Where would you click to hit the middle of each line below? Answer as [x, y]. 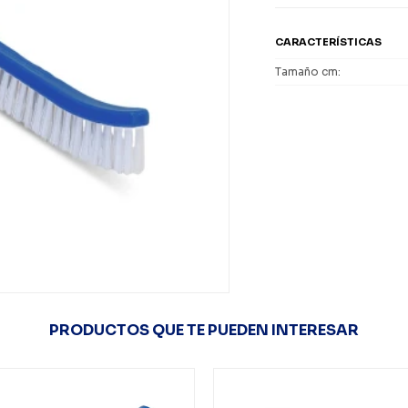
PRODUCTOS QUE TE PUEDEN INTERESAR [204, 330]
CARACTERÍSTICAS [328, 42]
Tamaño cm [306, 71]
